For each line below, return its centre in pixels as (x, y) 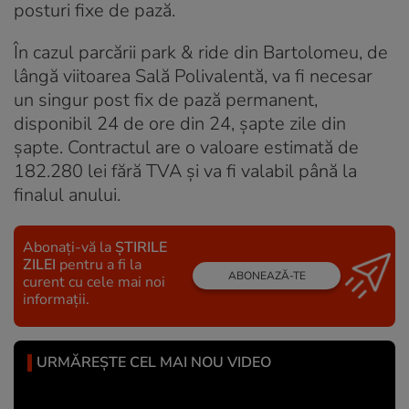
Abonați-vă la (69, 247)
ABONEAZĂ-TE (267, 276)
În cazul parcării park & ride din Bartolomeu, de (201, 52)
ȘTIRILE (141, 247)
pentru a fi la (99, 264)
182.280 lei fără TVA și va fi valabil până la (185, 171)
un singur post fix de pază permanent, (166, 100)
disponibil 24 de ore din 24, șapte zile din (180, 123)
